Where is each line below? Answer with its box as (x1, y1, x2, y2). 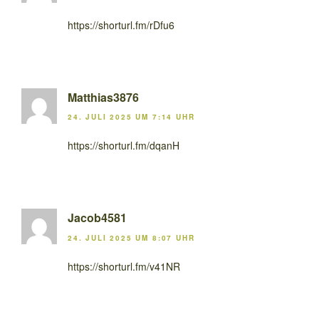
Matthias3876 (68, 88, 139, 105)
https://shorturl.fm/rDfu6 (68, 17, 174, 32)
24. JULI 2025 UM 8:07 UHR (68, 232, 195, 243)
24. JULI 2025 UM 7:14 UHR (68, 112, 195, 122)
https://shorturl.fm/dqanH (68, 138, 179, 153)
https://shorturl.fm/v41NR (68, 258, 180, 273)
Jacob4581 (68, 209, 127, 226)
